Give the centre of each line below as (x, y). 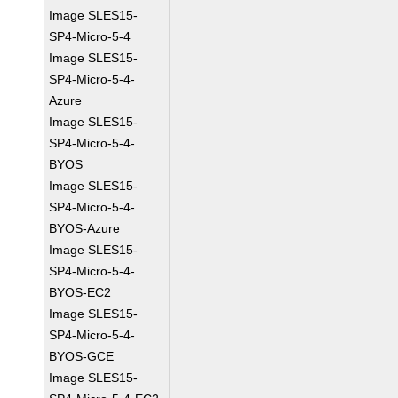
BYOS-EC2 (80, 292)
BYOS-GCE (82, 356)
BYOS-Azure (85, 228)
